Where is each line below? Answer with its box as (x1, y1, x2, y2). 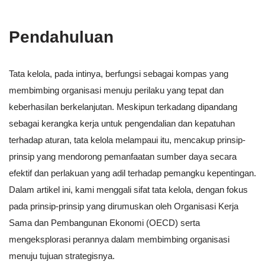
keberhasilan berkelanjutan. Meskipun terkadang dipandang (9, 102, 237, 112)
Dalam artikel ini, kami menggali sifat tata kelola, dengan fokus (9, 185, 248, 195)
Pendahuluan (9, 28, 114, 47)
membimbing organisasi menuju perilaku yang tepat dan (9, 85, 224, 96)
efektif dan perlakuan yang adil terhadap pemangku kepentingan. (9, 168, 256, 179)
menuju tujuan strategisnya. (9, 251, 115, 261)
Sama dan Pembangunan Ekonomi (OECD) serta (9, 218, 200, 228)
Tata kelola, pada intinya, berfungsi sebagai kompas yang (9, 69, 228, 79)
